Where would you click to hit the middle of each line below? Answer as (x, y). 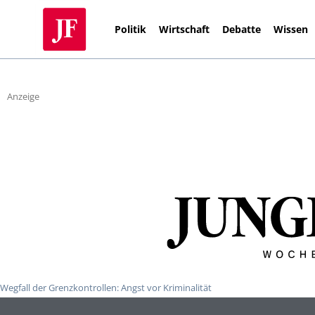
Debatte (242, 29)
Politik (131, 29)
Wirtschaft (185, 29)
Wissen (291, 29)
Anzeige (23, 97)
